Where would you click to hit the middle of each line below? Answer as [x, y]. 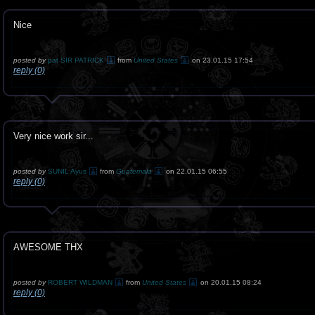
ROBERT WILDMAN [80, 282]
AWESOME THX [48, 247]
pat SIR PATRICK [76, 60]
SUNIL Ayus [67, 171]
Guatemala [134, 171]
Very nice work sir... [53, 136]
